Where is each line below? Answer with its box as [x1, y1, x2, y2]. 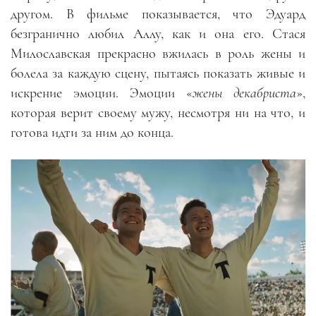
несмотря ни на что [173, 104, 291, 121]
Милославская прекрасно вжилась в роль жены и [11, 44, 305, 62]
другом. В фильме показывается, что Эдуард [11, 5, 305, 23]
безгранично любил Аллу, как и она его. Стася [11, 25, 305, 42]
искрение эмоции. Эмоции [11, 84, 186, 102]
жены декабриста [193, 84, 296, 102]
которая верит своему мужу [11, 104, 171, 121]
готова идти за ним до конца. [11, 123, 174, 141]
